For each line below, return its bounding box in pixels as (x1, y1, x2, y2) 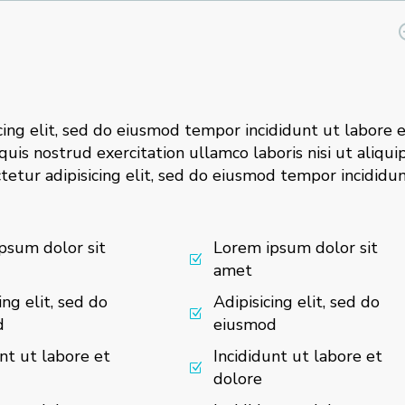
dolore (213, 368, 263, 391)
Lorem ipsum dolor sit (213, 237, 379, 259)
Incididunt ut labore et (213, 345, 383, 368)
